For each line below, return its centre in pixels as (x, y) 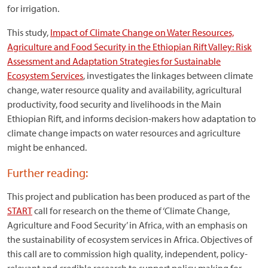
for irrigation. (33, 8)
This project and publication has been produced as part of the (129, 196)
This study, (29, 32)
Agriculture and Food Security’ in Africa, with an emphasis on (127, 225)
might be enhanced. (47, 147)
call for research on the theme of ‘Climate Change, (131, 211)
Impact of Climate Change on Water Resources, (142, 32)
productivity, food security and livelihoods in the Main (114, 104)
